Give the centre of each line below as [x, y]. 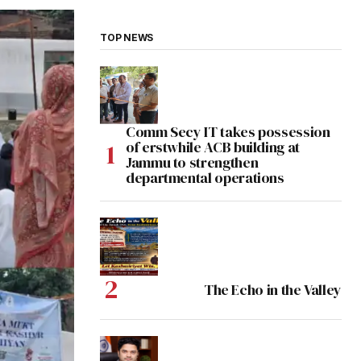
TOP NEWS [127, 38]
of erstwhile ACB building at [213, 147]
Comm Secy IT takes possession [228, 132]
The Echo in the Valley [272, 290]
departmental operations [205, 178]
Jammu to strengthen [192, 163]
